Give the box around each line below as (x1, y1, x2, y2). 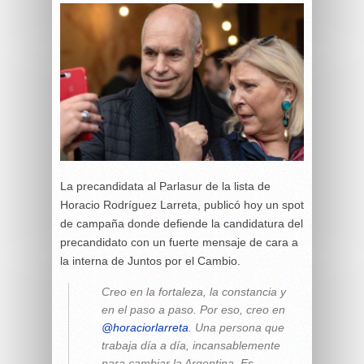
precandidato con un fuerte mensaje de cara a (60, 235, 298, 249)
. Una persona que (188, 320, 284, 334)
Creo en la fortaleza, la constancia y (102, 284, 286, 298)
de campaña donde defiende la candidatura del (60, 216, 303, 230)
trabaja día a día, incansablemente (102, 338, 280, 352)
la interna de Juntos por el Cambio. (60, 253, 240, 267)
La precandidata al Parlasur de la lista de (60, 179, 271, 193)
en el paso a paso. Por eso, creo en (102, 302, 285, 316)
